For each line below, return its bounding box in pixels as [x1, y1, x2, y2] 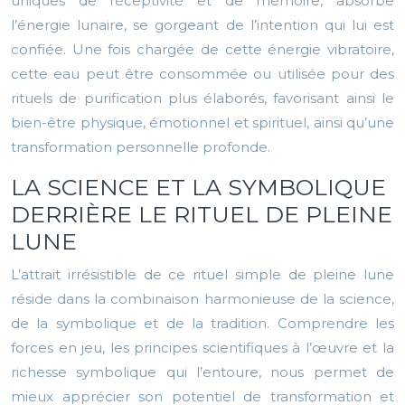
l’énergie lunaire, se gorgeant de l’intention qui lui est [11, 16, 394, 34]
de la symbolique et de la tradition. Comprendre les [11, 315, 394, 333]
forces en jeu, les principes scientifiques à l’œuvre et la [11, 339, 394, 357]
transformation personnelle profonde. [11, 138, 270, 156]
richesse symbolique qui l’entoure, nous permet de [11, 363, 394, 381]
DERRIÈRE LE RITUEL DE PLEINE [11, 201, 392, 229]
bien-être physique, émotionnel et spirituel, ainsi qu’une [11, 114, 394, 132]
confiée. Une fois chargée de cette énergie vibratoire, [11, 41, 394, 59]
